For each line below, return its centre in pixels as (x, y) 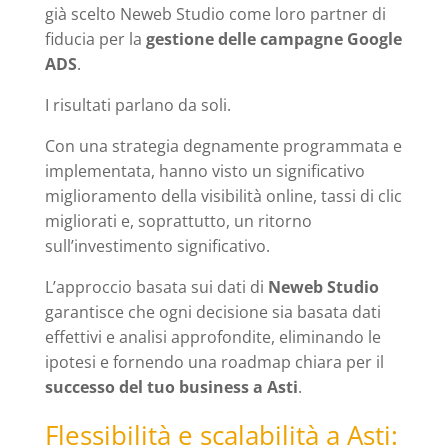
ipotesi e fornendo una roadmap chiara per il (214, 362)
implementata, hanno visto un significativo (204, 171)
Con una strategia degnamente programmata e (223, 146)
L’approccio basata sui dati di (156, 287)
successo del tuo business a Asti (171, 387)
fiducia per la (95, 39)
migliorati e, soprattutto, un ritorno (178, 221)
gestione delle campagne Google (273, 39)
